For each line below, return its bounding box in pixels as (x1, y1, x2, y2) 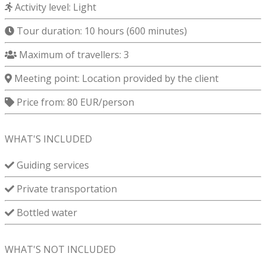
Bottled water (14, 206, 77, 220)
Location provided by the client (82, 72, 218, 85)
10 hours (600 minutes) (84, 24, 187, 38)
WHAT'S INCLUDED (5, 132, 92, 146)
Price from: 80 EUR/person (14, 96, 134, 109)
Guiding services (14, 159, 89, 172)
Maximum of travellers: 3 (17, 48, 129, 62)
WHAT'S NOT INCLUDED (5, 243, 116, 256)
